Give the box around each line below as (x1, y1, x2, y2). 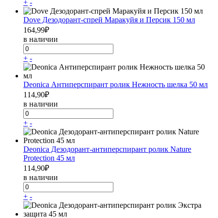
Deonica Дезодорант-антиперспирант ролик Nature (23, 145, 191, 153)
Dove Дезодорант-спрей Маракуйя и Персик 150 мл (23, 15, 195, 24)
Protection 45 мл (23, 153, 75, 162)
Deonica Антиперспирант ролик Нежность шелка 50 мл (23, 80, 208, 89)
